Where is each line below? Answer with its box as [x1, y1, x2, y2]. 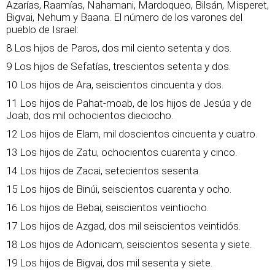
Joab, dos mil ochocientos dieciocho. [6, 109, 173, 122]
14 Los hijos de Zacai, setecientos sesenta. [6, 165, 200, 177]
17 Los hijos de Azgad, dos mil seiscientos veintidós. [6, 220, 241, 232]
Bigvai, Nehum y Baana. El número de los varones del [6, 11, 242, 23]
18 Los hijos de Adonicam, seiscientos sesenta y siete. [6, 238, 252, 250]
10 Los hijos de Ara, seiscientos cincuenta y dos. [6, 79, 223, 91]
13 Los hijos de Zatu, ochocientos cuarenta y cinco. [6, 146, 237, 158]
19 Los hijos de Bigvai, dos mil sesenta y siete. [6, 257, 212, 269]
